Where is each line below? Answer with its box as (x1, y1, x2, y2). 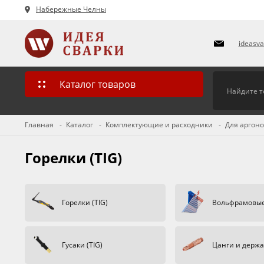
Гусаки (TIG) (62, 240, 103, 250)
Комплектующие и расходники (105, 120, 213, 130)
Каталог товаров (60, 78, 136, 91)
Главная (25, 120, 54, 130)
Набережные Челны (36, 4, 106, 14)
